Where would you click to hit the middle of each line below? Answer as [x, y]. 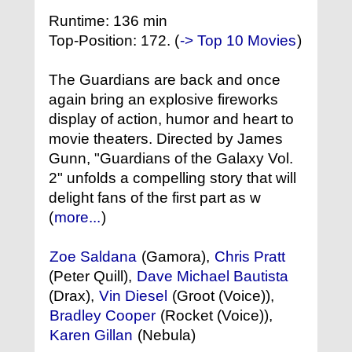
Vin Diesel [133, 296]
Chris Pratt [250, 257]
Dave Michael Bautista [213, 277]
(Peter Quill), [92, 277]
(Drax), [73, 296]
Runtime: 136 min [108, 21]
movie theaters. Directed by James [166, 139]
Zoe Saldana [93, 257]
